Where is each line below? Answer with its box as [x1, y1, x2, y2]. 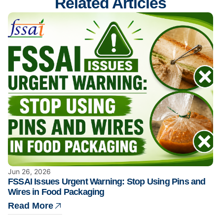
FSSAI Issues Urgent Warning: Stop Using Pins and [8, 177, 206, 186]
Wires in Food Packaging [8, 187, 105, 197]
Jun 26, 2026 [8, 167, 51, 176]
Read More [8, 201, 53, 211]
